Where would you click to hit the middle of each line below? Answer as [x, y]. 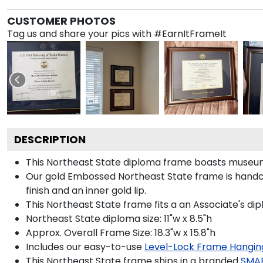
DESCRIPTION [50, 139]
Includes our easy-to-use [84, 247]
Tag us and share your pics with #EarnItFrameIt [117, 33]
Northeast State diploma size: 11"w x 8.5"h [119, 218]
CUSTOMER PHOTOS [61, 21]
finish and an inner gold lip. [86, 190]
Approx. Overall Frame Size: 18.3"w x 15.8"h [121, 232]
